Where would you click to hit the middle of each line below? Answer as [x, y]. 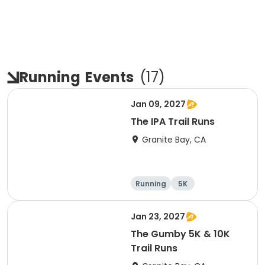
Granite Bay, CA [174, 140]
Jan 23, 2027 [158, 216]
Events [109, 77]
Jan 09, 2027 [158, 104]
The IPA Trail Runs [173, 122]
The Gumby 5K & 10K [180, 234]
